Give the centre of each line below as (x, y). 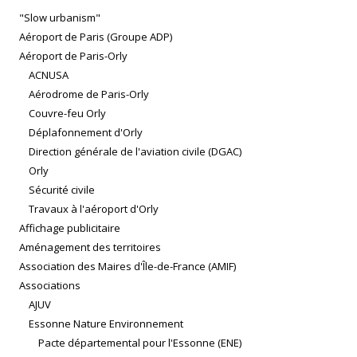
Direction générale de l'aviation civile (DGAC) (135, 152)
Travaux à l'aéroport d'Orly (94, 209)
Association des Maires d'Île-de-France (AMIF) (127, 267)
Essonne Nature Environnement (106, 324)
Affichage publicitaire (70, 228)
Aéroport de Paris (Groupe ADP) (96, 37)
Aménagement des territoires (90, 247)
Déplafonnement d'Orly (86, 133)
